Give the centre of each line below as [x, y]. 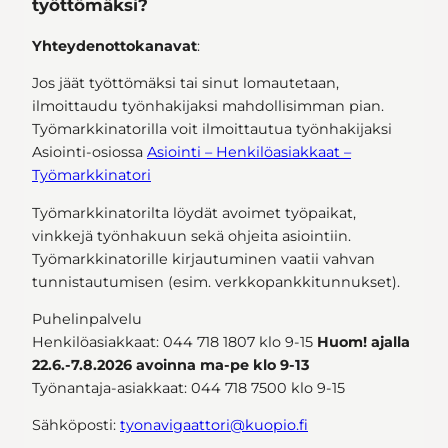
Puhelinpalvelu [87, 318]
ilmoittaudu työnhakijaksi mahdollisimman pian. [208, 106]
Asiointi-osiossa [89, 152]
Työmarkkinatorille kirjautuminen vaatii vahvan [203, 258]
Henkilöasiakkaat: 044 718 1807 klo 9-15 [174, 341]
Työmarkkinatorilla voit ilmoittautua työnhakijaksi [212, 129]
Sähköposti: [76, 425]
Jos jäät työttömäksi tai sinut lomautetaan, [185, 83]
